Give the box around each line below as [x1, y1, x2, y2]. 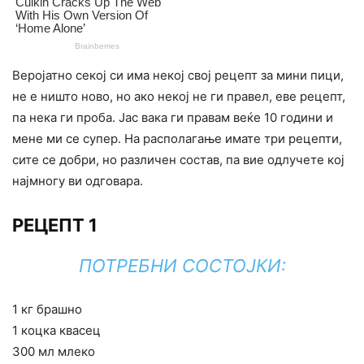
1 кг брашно [12, 301, 82, 318]
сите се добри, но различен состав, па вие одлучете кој [12, 152, 344, 168]
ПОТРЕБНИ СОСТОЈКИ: [78, 255, 286, 277]
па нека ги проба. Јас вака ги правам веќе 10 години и [12, 110, 333, 126]
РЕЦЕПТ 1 [12, 214, 97, 236]
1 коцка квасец [12, 323, 101, 339]
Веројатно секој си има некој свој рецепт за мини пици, [12, 67, 344, 84]
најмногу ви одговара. [12, 173, 143, 189]
